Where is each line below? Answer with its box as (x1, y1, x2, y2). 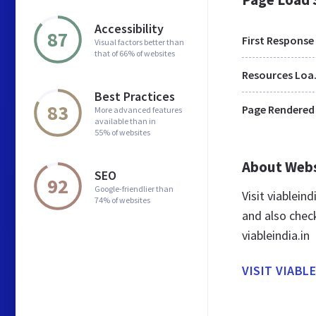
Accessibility (95, 20, 164, 37)
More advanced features (95, 104, 182, 115)
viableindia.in (242, 227, 310, 243)
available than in (95, 115, 156, 126)
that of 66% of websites (95, 47, 175, 59)
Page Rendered (242, 102, 315, 116)
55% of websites (95, 126, 150, 138)
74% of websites (95, 194, 150, 205)
